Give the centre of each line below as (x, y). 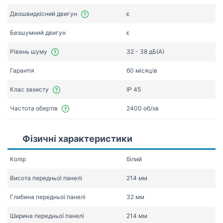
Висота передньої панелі (46, 178)
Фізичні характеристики (77, 138)
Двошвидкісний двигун (44, 13)
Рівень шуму (29, 51)
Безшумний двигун (38, 32)
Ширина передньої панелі (47, 216)
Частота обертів (34, 108)
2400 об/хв (143, 108)
